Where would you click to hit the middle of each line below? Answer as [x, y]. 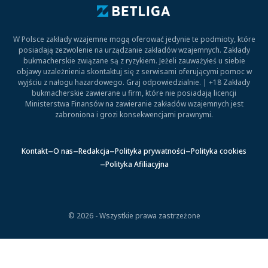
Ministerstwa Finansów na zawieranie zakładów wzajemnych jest [134, 104]
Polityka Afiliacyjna [137, 164]
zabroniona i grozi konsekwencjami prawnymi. [134, 115]
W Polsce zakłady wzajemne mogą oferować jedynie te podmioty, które [134, 39]
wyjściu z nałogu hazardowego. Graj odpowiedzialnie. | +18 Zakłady [134, 82]
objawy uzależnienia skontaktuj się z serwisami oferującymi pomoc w [134, 71]
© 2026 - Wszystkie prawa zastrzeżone [134, 216]
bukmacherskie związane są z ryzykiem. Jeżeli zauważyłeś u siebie [134, 61]
